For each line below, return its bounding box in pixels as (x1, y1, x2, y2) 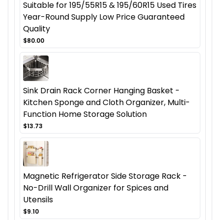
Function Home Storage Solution (23, 109, 147, 120)
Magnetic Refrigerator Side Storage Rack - (23, 170, 187, 182)
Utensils (23, 194, 53, 206)
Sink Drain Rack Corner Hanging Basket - (23, 85, 180, 97)
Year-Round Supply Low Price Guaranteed (23, 11, 185, 23)
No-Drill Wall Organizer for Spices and (23, 182, 168, 194)
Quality (23, 23, 50, 35)
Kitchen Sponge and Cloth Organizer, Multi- (23, 97, 190, 109)
